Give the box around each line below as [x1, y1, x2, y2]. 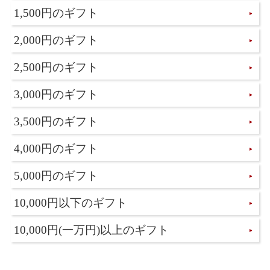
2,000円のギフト [14, 33, 98, 46]
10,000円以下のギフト [14, 196, 127, 209]
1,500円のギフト [14, 6, 98, 19]
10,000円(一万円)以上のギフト [14, 223, 169, 236]
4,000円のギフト [14, 142, 98, 155]
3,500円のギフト [14, 115, 98, 128]
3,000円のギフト [14, 87, 98, 101]
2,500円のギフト [14, 60, 98, 74]
